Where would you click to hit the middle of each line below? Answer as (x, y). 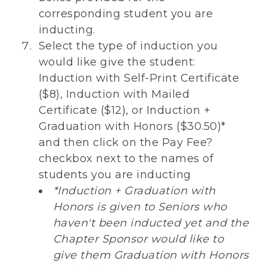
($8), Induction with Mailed (114, 94)
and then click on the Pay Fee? (125, 143)
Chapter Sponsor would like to (138, 239)
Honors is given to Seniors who (140, 207)
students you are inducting (115, 175)
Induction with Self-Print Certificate (139, 78)
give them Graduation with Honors (151, 255)
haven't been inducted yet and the (151, 223)
